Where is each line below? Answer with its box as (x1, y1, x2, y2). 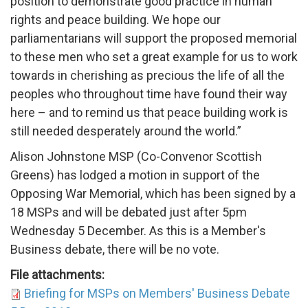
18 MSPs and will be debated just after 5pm (10, 204, 247, 219)
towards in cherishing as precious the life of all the (10, 67, 285, 82)
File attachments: (10, 267, 107, 282)
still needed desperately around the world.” (10, 123, 241, 138)
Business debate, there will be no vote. (10, 241, 219, 256)
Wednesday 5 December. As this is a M (10, 223, 221, 238)
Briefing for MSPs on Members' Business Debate (24, 285, 290, 300)
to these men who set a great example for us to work (10, 49, 298, 64)
